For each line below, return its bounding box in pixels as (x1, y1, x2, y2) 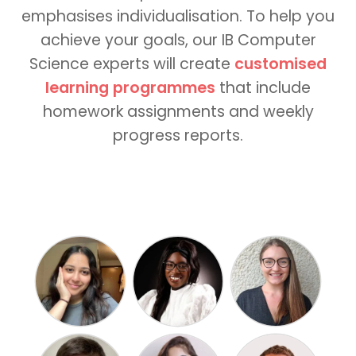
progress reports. (113, 124, 243, 146)
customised (234, 52, 327, 75)
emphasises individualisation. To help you (21, 5, 335, 27)
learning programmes (45, 76, 219, 99)
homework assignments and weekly (42, 100, 314, 122)
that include (219, 76, 311, 99)
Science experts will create (29, 52, 234, 75)
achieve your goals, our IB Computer (40, 29, 316, 51)
